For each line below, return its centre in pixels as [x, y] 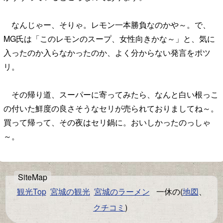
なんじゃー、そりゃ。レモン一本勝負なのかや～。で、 [107, 25]
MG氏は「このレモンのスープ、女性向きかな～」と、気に [109, 39]
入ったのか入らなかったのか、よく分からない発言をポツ [107, 53]
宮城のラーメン [122, 191]
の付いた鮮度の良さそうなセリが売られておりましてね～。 [111, 108]
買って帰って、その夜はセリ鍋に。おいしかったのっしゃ [107, 122]
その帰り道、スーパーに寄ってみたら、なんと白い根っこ [111, 94]
